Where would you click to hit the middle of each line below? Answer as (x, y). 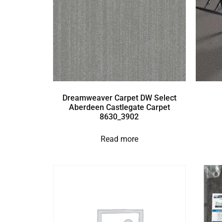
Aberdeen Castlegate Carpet (119, 107)
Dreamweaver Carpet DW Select (119, 98)
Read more (119, 139)
